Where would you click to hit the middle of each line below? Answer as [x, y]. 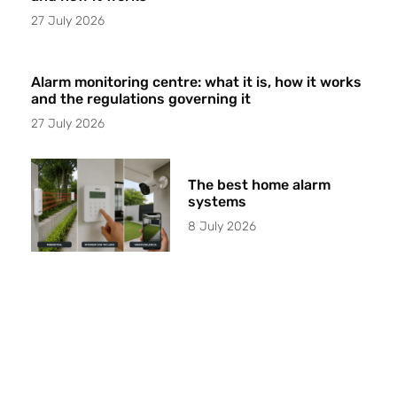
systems [218, 202]
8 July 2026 [222, 227]
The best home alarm [260, 185]
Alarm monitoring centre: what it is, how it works [196, 82]
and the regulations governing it [141, 99]
